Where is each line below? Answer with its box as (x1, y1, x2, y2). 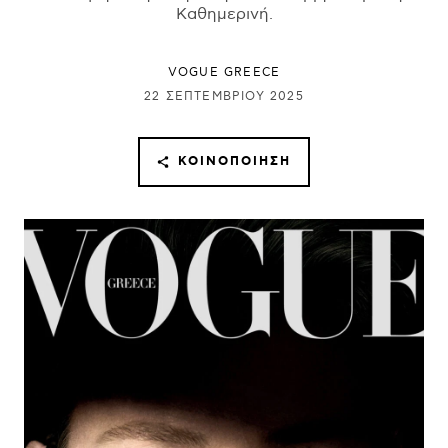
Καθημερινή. (175, 5, 273, 24)
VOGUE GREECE (167, 65, 281, 80)
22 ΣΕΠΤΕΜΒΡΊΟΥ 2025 (144, 88, 304, 104)
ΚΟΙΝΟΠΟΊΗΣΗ (178, 154, 292, 170)
